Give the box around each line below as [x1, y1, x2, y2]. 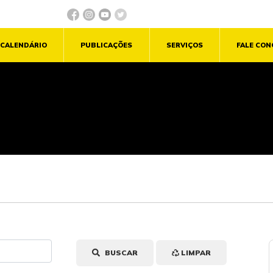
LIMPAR [179, 248, 211, 258]
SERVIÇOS [166, 41, 203, 50]
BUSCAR [103, 248, 138, 258]
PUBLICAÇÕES [80, 41, 133, 50]
